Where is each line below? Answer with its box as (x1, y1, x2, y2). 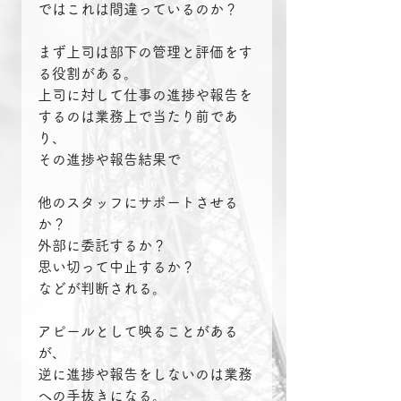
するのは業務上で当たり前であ (38, 109, 238, 124)
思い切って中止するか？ (38, 260, 195, 275)
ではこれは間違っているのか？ (38, 2, 238, 17)
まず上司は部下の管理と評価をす (38, 45, 252, 60)
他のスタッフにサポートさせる (38, 195, 238, 210)
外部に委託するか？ (38, 238, 166, 253)
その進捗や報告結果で (38, 152, 181, 167)
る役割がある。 (38, 66, 138, 81)
